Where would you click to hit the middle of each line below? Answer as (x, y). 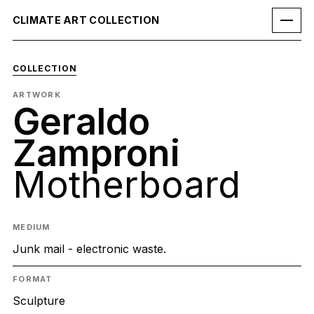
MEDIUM (31, 227)
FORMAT (32, 279)
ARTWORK (37, 94)
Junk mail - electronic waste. (89, 249)
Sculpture (39, 301)
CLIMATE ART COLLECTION (86, 20)
